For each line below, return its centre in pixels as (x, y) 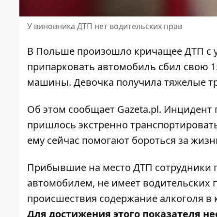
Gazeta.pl (138, 109)
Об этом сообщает (72, 109)
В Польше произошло (81, 51)
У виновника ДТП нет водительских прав (105, 26)
